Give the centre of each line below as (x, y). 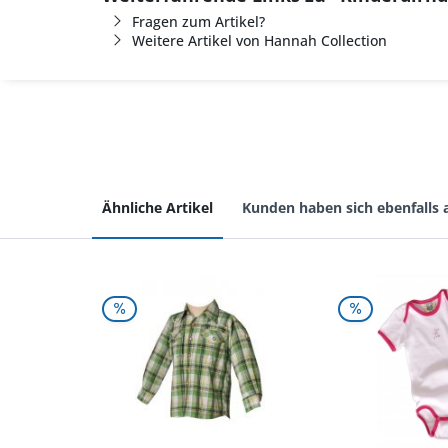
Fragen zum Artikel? (198, 21)
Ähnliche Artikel (157, 207)
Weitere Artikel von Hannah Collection (259, 40)
